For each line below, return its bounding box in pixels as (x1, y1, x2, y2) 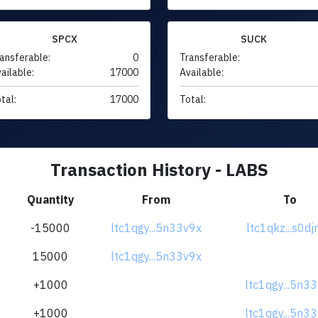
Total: (180, 92, 206, 106)
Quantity (26, 192, 75, 207)
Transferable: (180, 50, 240, 64)
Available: (180, 65, 224, 79)
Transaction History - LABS (50, 158, 268, 181)
